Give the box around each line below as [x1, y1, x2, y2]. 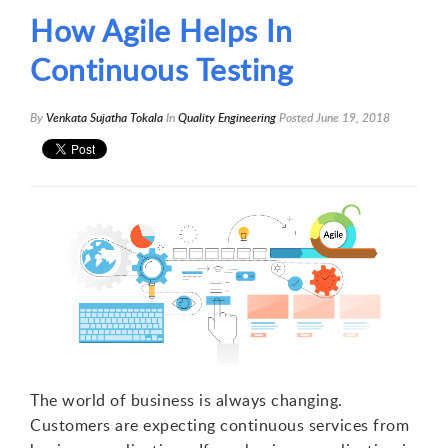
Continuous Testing [30, 49, 293, 91]
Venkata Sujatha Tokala [46, 109, 163, 127]
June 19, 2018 [316, 109, 390, 127]
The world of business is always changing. [30, 388, 343, 411]
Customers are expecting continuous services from [30, 413, 409, 436]
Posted [276, 109, 316, 127]
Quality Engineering [178, 109, 276, 127]
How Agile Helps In [30, 10, 292, 52]
